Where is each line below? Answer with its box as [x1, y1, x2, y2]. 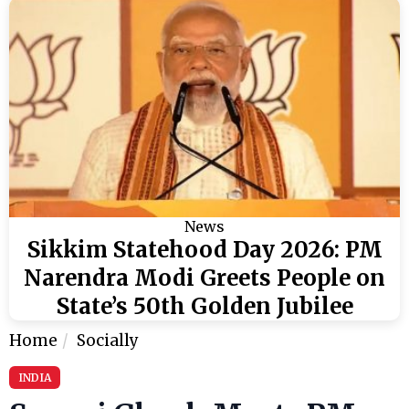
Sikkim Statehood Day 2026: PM [26, 235, 383, 264]
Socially [77, 330, 139, 351]
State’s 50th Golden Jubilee [56, 291, 353, 320]
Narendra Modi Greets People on [24, 263, 385, 292]
